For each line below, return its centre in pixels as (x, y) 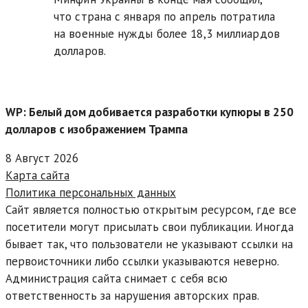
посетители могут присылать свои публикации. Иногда (150, 227)
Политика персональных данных (91, 193)
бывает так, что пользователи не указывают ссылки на (149, 244)
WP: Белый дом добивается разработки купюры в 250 (150, 112)
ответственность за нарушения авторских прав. (132, 296)
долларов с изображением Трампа (97, 130)
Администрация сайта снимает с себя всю (117, 279)
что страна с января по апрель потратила (164, 17)
